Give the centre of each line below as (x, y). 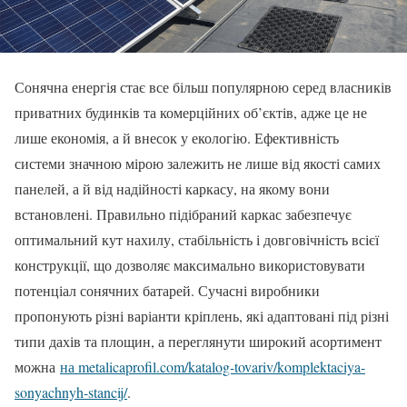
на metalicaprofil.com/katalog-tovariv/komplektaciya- (213, 366)
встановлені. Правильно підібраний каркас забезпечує (183, 213)
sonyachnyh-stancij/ (71, 392)
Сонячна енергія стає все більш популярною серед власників (203, 86)
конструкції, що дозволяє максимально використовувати (190, 264)
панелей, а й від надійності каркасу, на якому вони (172, 188)
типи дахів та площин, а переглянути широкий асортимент (198, 341)
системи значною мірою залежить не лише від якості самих (198, 163)
